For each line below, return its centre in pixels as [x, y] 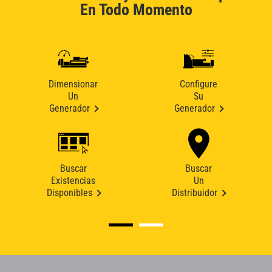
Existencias [73, 181]
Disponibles [69, 193]
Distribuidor [195, 193]
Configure [199, 84]
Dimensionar [73, 84]
